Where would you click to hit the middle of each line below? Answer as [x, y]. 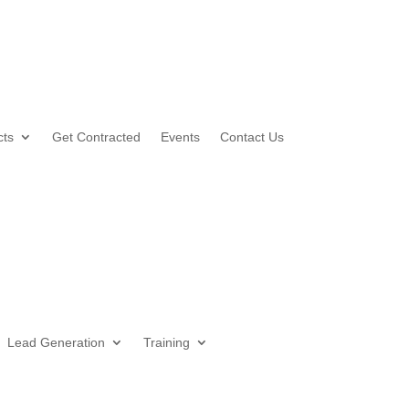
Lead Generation [56, 342]
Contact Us [252, 137]
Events [180, 137]
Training [166, 342]
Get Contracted [96, 137]
